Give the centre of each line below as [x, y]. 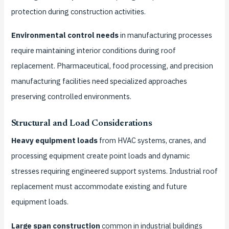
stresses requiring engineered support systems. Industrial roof [114, 171]
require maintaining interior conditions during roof [93, 51]
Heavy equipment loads [54, 141]
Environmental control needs [65, 35]
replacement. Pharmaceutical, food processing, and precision [112, 66]
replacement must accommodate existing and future [99, 187]
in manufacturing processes [165, 35]
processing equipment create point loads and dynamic [100, 156]
